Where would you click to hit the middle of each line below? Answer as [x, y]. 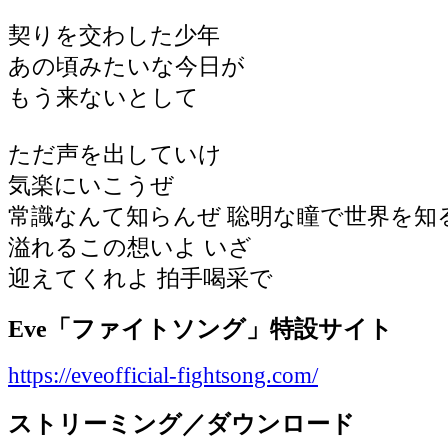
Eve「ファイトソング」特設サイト [200, 328]
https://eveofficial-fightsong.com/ [163, 376]
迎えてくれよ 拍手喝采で [140, 278]
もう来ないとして [103, 97]
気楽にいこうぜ [91, 185]
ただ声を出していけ [115, 154]
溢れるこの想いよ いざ [130, 247]
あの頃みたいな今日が [126, 66]
